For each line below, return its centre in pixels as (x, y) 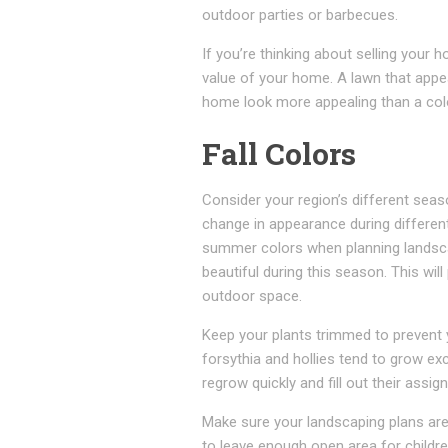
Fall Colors (279, 153)
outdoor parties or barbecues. (300, 15)
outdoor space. (252, 296)
